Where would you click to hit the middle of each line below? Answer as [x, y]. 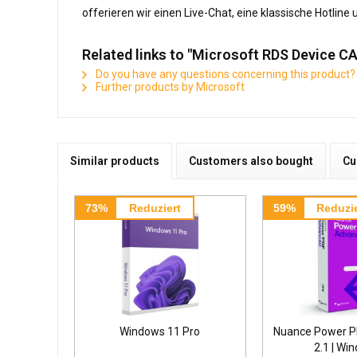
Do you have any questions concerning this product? [224, 74]
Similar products [115, 161]
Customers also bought [251, 161]
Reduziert [155, 208]
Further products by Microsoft [169, 86]
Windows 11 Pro [160, 331]
